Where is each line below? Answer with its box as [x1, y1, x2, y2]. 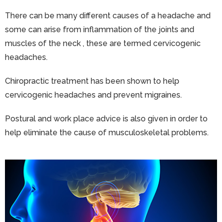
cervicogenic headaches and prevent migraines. [5, 90, 182, 100]
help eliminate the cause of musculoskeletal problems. [5, 127, 209, 137]
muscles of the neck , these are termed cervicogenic [5, 38, 201, 48]
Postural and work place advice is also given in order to [5, 113, 208, 123]
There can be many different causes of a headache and [5, 10, 211, 20]
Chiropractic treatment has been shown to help [5, 76, 179, 86]
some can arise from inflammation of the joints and [5, 24, 194, 34]
